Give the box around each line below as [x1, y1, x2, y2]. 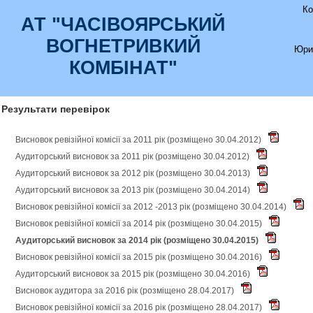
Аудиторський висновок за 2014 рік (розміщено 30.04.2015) [15, 235, 261, 245]
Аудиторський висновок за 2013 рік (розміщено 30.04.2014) [15, 184, 252, 195]
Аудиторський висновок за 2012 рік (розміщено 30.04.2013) [15, 168, 252, 178]
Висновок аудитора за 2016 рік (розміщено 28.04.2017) [15, 285, 236, 296]
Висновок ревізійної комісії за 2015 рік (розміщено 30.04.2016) [15, 252, 264, 262]
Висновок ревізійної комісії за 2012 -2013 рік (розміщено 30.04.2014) [15, 201, 289, 212]
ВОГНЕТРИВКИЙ [45, 36, 201, 57]
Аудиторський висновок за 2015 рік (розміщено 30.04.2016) [15, 268, 252, 279]
